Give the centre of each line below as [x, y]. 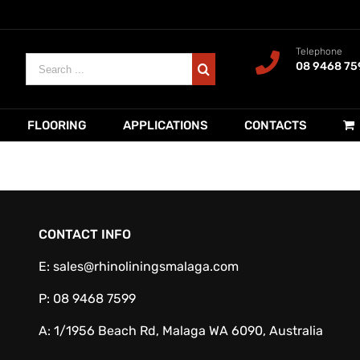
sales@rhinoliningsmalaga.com [145, 266]
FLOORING [57, 125]
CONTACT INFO [84, 234]
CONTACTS [276, 125]
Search [46, 61]
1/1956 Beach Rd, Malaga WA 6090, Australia [188, 331]
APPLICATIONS [166, 125]
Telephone [319, 51]
